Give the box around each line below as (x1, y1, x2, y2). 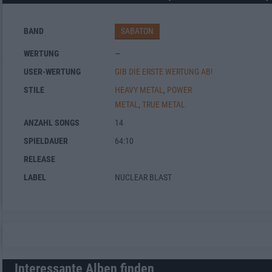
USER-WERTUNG (24, 66, 81, 76)
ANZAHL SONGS (24, 117, 80, 127)
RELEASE (24, 154, 55, 164)
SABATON (121, 25, 154, 36)
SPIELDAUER (24, 135, 68, 146)
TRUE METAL (142, 99, 185, 109)
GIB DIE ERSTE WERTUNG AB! (115, 66, 212, 76)
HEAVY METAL (115, 84, 163, 95)
